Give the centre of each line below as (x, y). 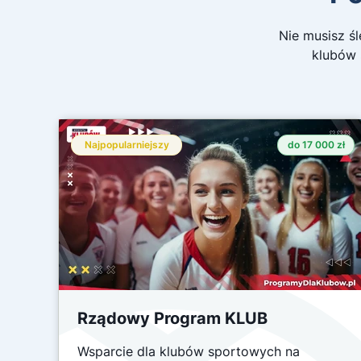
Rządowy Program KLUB (172, 318)
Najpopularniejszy (127, 145)
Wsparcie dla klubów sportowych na (189, 351)
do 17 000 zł (316, 145)
